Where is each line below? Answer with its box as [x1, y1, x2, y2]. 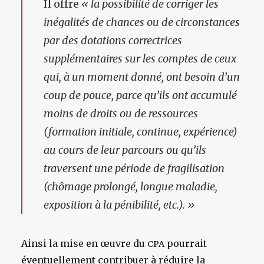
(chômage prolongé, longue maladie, [44, 180, 217, 193]
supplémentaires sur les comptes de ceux [44, 52, 236, 65]
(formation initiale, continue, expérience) [44, 125, 237, 138]
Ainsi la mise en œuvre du [21, 237, 147, 249]
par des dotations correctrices [44, 34, 182, 47]
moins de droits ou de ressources [44, 107, 198, 120]
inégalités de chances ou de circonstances [44, 15, 240, 29]
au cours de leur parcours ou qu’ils [44, 143, 206, 157]
